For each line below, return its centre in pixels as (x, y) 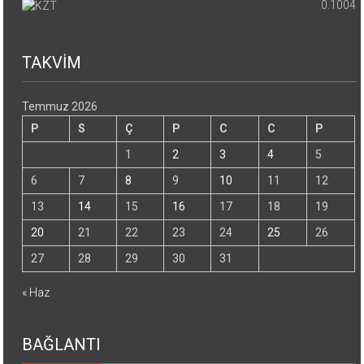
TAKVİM (52, 62)
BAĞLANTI (62, 344)
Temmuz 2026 (60, 106)
